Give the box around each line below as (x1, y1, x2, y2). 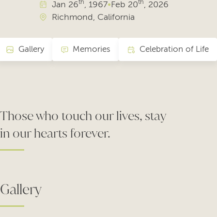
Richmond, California (52, 12, 135, 22)
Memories (73, 45, 110, 54)
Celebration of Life (139, 45, 209, 54)
